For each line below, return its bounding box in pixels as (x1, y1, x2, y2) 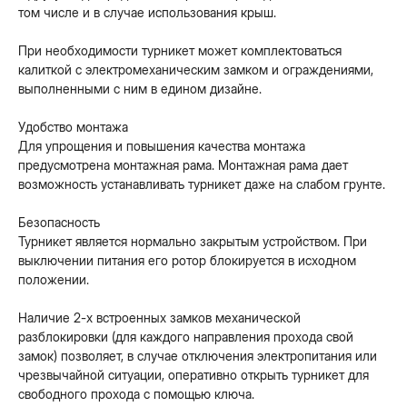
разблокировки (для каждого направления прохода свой (18, 329, 353, 344)
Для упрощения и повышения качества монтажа (18, 138, 305, 154)
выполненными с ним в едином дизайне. (18, 81, 262, 96)
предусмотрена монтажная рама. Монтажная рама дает (18, 157, 348, 173)
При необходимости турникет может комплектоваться (18, 43, 342, 58)
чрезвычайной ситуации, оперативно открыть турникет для (18, 367, 369, 382)
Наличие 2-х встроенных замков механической (18, 310, 301, 325)
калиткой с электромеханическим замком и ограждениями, (18, 62, 373, 77)
